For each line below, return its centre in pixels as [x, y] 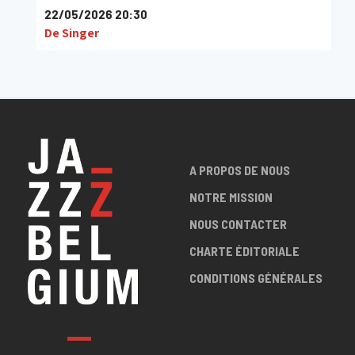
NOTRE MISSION [231, 197]
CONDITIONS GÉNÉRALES [256, 278]
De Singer [72, 33]
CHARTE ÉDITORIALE [244, 251]
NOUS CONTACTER [238, 224]
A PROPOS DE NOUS [240, 170]
